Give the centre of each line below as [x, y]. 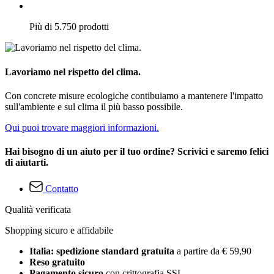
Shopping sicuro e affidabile [59, 231]
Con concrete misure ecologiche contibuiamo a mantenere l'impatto [134, 95]
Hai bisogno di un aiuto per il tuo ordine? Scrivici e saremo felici [137, 152]
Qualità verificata [38, 210]
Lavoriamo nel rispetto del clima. [73, 72]
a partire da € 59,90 [214, 251]
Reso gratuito [57, 262]
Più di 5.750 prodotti [69, 27]
